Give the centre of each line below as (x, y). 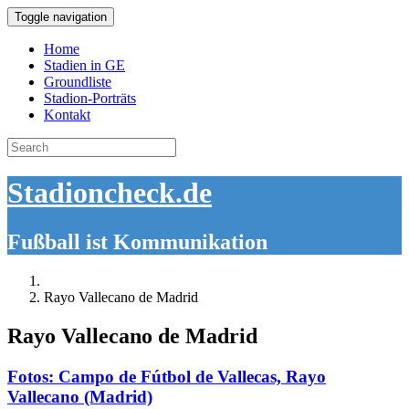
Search (26, 145)
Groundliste (78, 82)
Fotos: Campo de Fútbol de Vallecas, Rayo (167, 376)
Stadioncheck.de (110, 193)
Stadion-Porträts (90, 98)
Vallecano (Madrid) (80, 396)
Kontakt (67, 115)
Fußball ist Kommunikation (137, 241)
